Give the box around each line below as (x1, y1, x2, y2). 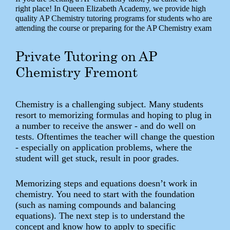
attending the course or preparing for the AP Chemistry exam (15, 24, 212, 33)
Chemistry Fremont (15, 64, 138, 81)
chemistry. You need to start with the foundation (15, 188, 195, 199)
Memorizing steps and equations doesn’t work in (15, 178, 197, 188)
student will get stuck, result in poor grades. (15, 152, 179, 163)
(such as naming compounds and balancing (15, 199, 176, 210)
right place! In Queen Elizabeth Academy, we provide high (15, 4, 206, 13)
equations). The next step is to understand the (15, 210, 185, 221)
